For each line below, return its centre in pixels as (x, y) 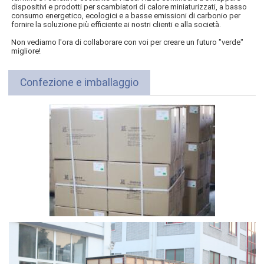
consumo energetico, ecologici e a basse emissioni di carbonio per (126, 15)
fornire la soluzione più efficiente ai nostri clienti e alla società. (116, 24)
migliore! (26, 51)
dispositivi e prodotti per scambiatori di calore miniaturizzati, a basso (129, 6)
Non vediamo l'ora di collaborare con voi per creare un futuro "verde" (128, 42)
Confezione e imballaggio (80, 82)
